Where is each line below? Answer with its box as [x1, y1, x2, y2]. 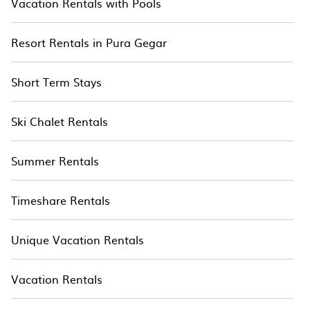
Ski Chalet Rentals [11, 113, 108, 129]
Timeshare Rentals [11, 192, 110, 208]
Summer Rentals [11, 152, 99, 169]
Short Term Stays [11, 73, 102, 90]
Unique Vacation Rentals [11, 231, 144, 248]
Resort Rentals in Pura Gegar [11, 34, 167, 51]
